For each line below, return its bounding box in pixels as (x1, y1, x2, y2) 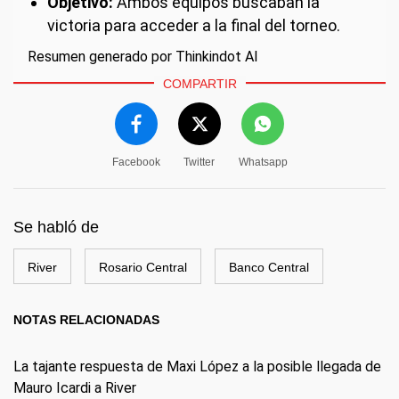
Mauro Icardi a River (13, 379, 136, 396)
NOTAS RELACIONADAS (13, 312, 159, 327)
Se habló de (13, 217, 99, 236)
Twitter (183, 155, 215, 168)
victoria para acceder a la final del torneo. (47, 15, 340, 35)
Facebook (111, 155, 160, 168)
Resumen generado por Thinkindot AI (28, 47, 258, 65)
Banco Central (229, 259, 309, 274)
